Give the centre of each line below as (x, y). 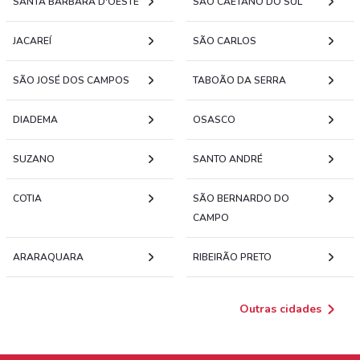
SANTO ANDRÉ (228, 159)
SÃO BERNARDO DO (241, 198)
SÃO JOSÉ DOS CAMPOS (71, 80)
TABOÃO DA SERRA (239, 80)
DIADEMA (35, 120)
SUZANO (34, 159)
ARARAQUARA (48, 257)
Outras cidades (280, 309)
